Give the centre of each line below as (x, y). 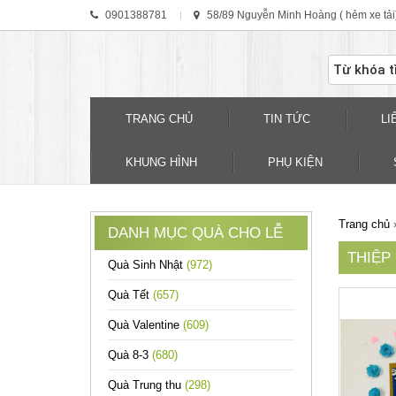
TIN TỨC (287, 119)
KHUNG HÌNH (161, 162)
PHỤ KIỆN (295, 162)
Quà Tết (130, 295)
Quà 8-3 (130, 355)
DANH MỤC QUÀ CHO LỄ (195, 233)
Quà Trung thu (146, 385)
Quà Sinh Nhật (147, 265)
